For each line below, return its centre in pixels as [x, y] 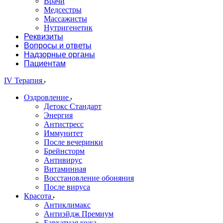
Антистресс [64, 124]
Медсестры [63, 10]
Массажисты [65, 19]
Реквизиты [44, 37]
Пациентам [45, 63]
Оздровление [47, 97]
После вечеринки [73, 142]
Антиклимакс [67, 205]
